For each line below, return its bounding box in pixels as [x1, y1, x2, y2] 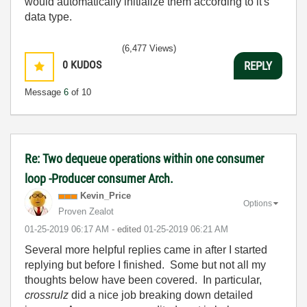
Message [25, 87, 64, 98]
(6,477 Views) [122, 43, 176, 54]
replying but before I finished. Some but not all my [25, 259, 266, 271]
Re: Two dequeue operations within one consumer [25, 151, 264, 167]
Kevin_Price [80, 191, 131, 201]
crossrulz [25, 289, 69, 302]
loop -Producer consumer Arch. [25, 171, 173, 186]
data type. [25, 11, 75, 23]
